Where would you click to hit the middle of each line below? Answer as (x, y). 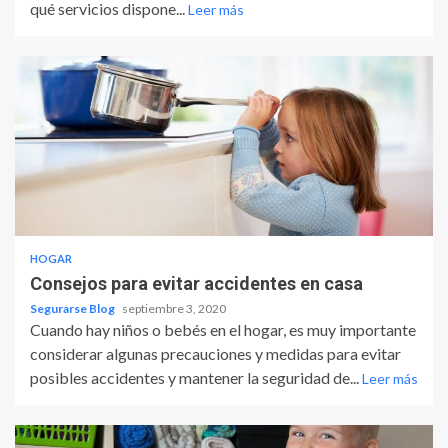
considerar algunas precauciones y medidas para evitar (215, 354)
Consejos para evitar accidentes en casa (196, 284)
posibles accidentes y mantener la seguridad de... (196, 378)
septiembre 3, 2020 (174, 309)
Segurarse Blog (73, 309)
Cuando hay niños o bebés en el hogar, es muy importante (223, 330)
